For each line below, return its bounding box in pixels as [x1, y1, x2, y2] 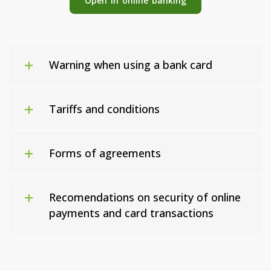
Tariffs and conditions [49, 101, 160, 116]
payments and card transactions [49, 205, 214, 220]
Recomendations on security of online [49, 189, 241, 204]
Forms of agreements [49, 145, 161, 160]
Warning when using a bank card [49, 57, 212, 72]
